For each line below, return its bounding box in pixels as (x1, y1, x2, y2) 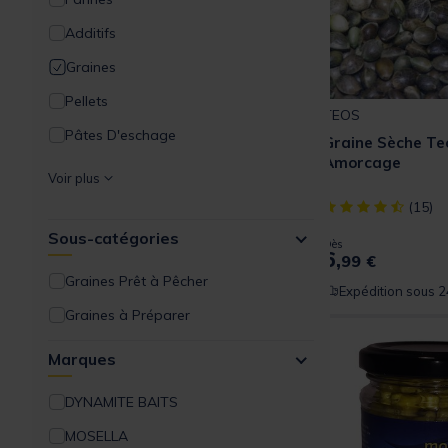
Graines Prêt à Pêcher (65, 272, 208, 291)
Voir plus (48, 170, 100, 187)
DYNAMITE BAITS (65, 393, 178, 412)
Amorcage (323, 152, 401, 172)
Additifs (65, 24, 116, 43)
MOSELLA (65, 427, 128, 446)
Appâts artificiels (65, 160, 177, 179)
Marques (48, 349, 116, 370)
